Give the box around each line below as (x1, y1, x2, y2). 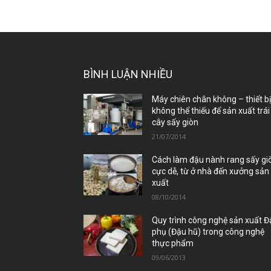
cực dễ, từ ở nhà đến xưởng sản (152, 166, 270, 177)
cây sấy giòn (152, 117, 199, 128)
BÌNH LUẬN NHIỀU (83, 68, 172, 81)
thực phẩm (152, 238, 194, 249)
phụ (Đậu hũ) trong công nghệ (152, 227, 265, 237)
